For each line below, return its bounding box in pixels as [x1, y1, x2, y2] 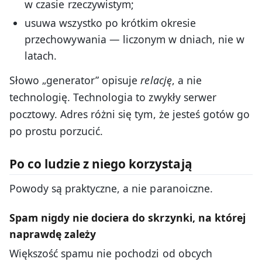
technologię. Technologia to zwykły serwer [9, 89, 216, 104]
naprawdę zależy [9, 226, 96, 241]
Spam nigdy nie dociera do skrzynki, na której [9, 210, 246, 225]
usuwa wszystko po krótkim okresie [25, 15, 196, 30]
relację [140, 73, 172, 87]
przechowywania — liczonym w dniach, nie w [25, 32, 245, 46]
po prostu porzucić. [9, 123, 104, 138]
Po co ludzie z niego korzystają [9, 156, 192, 173]
